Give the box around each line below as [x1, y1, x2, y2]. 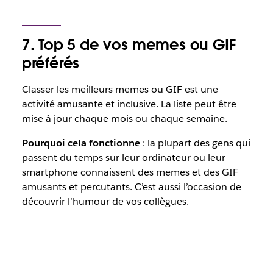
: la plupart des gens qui [140, 136, 250, 149]
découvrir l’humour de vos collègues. [21, 195, 189, 208]
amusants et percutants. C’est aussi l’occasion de [21, 180, 241, 193]
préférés [21, 54, 80, 73]
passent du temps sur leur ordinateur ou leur [21, 151, 225, 164]
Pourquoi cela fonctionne [21, 136, 140, 149]
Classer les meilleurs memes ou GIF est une [21, 83, 218, 96]
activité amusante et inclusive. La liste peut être [21, 97, 236, 110]
